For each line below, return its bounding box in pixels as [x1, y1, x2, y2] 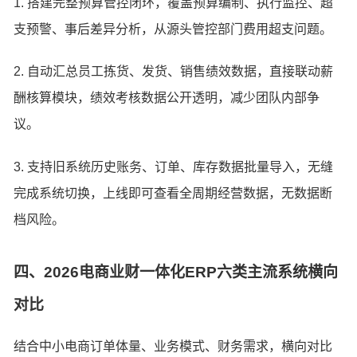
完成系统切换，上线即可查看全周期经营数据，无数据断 [14, 186, 333, 200]
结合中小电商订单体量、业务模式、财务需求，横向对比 [14, 339, 333, 353]
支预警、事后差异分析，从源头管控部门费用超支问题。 [14, 22, 333, 36]
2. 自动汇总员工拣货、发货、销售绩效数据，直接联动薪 [14, 65, 334, 79]
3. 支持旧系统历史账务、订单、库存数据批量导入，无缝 [14, 159, 334, 174]
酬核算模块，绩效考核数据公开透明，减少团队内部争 [14, 91, 320, 105]
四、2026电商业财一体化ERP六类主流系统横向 [14, 263, 339, 280]
